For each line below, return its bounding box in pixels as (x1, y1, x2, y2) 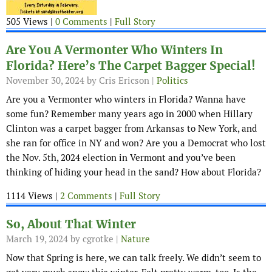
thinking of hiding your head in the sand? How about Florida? (6, 166, 261, 178)
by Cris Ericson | (84, 75, 157, 87)
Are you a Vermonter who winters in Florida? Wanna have (6, 93, 246, 106)
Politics (157, 75, 188, 87)
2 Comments (60, 190, 112, 202)
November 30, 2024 (6, 75, 84, 87)
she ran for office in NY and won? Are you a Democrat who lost (6, 137, 266, 149)
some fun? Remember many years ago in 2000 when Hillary (6, 108, 253, 120)
